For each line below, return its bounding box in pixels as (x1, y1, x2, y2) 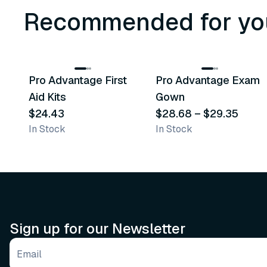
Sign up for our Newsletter (10, 219, 185, 238)
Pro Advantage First (29, 73, 127, 87)
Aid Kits (29, 90, 66, 104)
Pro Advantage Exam (156, 73, 260, 87)
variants (170, 42, 209, 54)
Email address (16, 247, 78, 260)
